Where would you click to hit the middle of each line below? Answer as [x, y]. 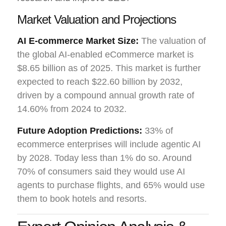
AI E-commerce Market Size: [78, 41]
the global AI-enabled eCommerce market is [105, 54]
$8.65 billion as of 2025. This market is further [109, 68]
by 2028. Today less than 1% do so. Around [104, 158]
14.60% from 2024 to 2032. [72, 109]
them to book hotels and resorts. [82, 199]
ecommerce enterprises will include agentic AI [109, 144]
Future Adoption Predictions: [80, 130]
